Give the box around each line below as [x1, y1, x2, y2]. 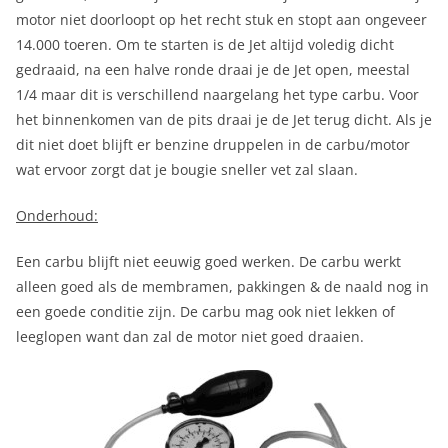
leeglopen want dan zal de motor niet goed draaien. [16, 326, 364, 346]
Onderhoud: [16, 205, 98, 225]
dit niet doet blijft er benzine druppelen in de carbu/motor [16, 134, 410, 154]
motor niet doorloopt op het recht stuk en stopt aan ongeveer [16, 9, 427, 29]
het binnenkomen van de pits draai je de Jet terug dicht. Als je [16, 109, 432, 129]
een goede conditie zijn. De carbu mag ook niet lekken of [16, 301, 395, 321]
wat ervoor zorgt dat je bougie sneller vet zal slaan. [16, 159, 358, 179]
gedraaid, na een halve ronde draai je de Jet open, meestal [16, 59, 410, 79]
